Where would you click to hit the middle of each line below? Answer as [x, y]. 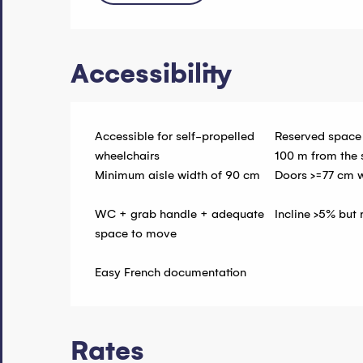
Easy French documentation [171, 273]
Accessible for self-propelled [175, 137]
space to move [136, 234]
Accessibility [152, 74]
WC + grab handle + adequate [180, 214]
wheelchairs [128, 156]
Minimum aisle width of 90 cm [178, 175]
